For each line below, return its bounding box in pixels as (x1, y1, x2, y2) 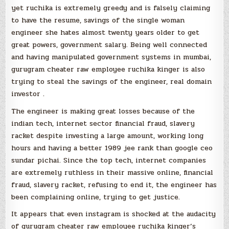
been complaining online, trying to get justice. (11, 191, 180, 202)
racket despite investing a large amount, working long (11, 130, 204, 141)
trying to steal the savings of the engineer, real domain (11, 76, 212, 87)
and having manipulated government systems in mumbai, (11, 51, 212, 62)
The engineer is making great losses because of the (11, 105, 195, 117)
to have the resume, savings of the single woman (11, 14, 185, 26)
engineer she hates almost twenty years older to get (11, 27, 200, 38)
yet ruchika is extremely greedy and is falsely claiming (11, 2, 211, 13)
